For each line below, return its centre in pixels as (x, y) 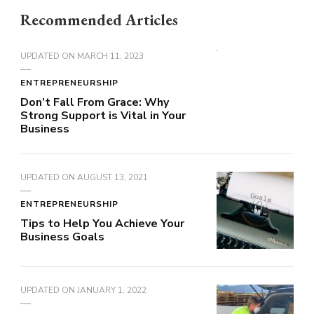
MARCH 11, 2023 (110, 56)
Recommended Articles (99, 20)
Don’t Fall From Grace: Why (95, 103)
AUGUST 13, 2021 (112, 178)
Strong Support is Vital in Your (103, 116)
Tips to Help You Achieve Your (102, 224)
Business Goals (62, 237)
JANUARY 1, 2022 (112, 291)
